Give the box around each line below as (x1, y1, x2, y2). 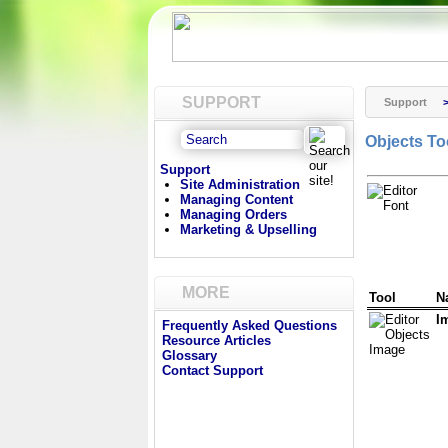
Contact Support (162, 363, 263, 378)
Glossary (162, 348, 217, 363)
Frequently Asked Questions (162, 318, 337, 333)
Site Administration (180, 177, 300, 192)
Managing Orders (180, 207, 287, 222)
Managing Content (180, 192, 293, 207)
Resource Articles (162, 333, 271, 348)
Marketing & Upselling (180, 222, 317, 237)
